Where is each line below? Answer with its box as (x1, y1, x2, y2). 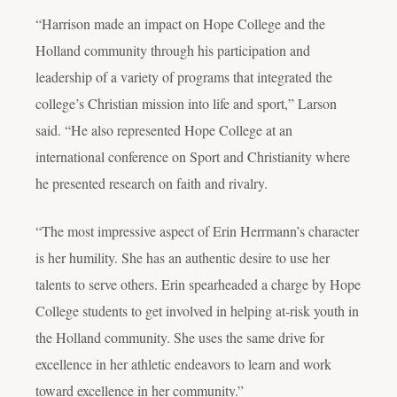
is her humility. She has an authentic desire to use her (35, 247, 330, 267)
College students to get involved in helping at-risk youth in (35, 300, 359, 320)
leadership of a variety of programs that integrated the (35, 66, 332, 86)
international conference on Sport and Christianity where (35, 146, 350, 166)
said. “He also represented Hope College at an (35, 120, 292, 139)
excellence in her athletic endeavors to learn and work (35, 354, 331, 373)
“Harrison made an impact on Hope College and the (35, 13, 325, 33)
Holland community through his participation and (35, 40, 310, 59)
